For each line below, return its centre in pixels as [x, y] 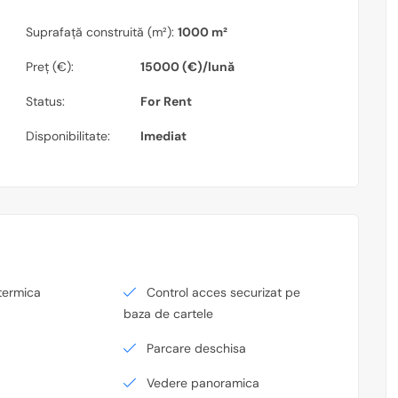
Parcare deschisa [197, 348]
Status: [45, 101]
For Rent [166, 101]
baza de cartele [169, 314]
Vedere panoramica [203, 383]
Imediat [163, 136]
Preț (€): [50, 67]
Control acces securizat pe [224, 292]
